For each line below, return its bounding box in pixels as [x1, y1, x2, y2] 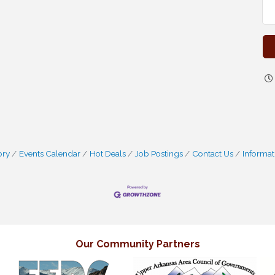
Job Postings [134, 148, 183, 158]
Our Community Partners [75, 238, 200, 250]
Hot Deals [89, 148, 126, 158]
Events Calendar [18, 148, 80, 158]
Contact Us [192, 148, 233, 158]
